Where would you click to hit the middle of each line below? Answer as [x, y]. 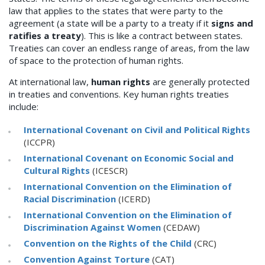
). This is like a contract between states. [162, 36]
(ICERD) [133, 199]
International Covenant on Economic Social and [129, 158]
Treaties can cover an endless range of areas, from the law [129, 48]
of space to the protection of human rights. [96, 61]
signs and [232, 23]
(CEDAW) [180, 227]
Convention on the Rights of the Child [108, 243]
